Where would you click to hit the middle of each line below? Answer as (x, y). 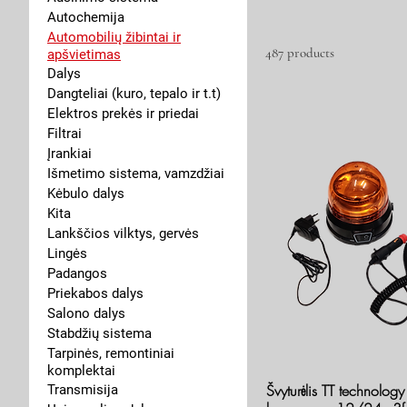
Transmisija (83, 390)
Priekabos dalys (95, 293)
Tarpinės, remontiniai (111, 353)
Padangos (77, 273)
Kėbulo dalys (86, 194)
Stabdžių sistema (99, 333)
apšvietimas (84, 55)
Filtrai (65, 134)
